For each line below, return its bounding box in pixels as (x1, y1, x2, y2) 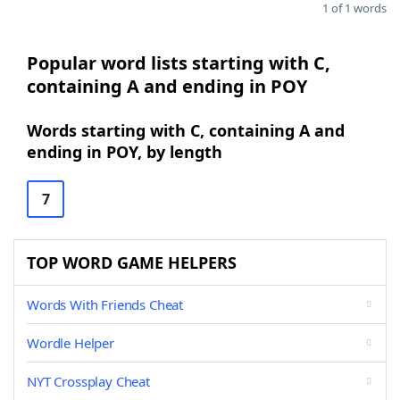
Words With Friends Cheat (27, 296, 184, 313)
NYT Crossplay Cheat (27, 372, 150, 390)
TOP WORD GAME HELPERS (27, 252, 237, 273)
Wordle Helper (27, 334, 114, 352)
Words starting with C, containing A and (27, 120, 345, 141)
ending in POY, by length (27, 141, 222, 162)
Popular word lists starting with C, (27, 51, 330, 75)
